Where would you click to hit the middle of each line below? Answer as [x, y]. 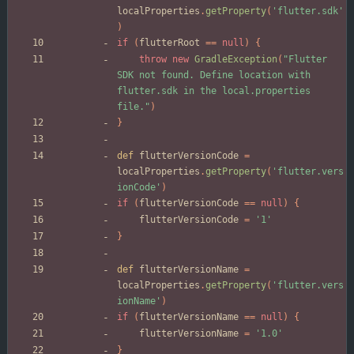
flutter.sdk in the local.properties [214, 91]
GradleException [236, 60]
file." [134, 107]
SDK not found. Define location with [214, 75]
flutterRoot [169, 43]
